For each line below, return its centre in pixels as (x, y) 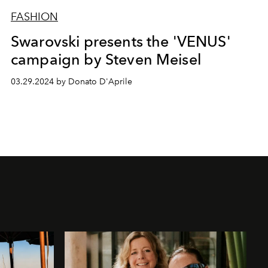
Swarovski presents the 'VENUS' (121, 41)
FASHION (34, 16)
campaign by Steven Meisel (106, 59)
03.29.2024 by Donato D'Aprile (71, 81)
